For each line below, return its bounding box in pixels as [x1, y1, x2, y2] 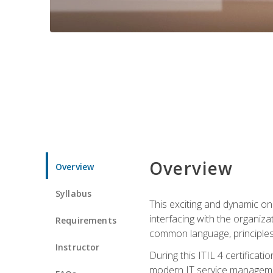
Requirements [55, 214, 116, 226]
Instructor [55, 241, 100, 253]
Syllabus [55, 187, 92, 199]
